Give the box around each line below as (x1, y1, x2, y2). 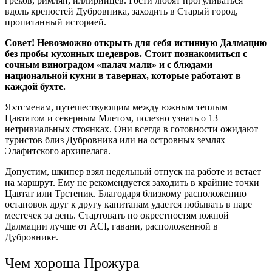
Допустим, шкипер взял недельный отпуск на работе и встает (5, 166, 261, 177)
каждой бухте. (5, 81, 66, 92)
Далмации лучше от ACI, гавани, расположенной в (5, 221, 218, 231)
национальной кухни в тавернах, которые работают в (5, 70, 241, 81)
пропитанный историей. (5, 17, 106, 27)
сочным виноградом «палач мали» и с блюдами (5, 59, 212, 70)
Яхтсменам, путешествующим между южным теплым (5, 102, 228, 112)
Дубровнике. (5, 232, 61, 242)
